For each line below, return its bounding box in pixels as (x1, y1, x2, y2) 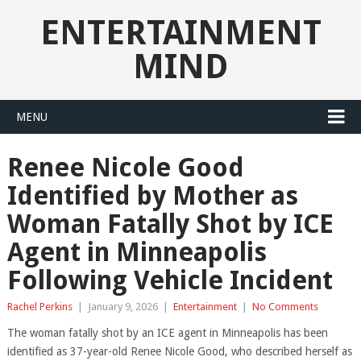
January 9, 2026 (87, 301, 158, 313)
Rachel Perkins (6, 301, 73, 313)
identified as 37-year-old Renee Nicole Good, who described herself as (6, 345, 352, 358)
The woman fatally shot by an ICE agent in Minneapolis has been (6, 326, 328, 339)
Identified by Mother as (6, 180, 298, 211)
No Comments (251, 301, 318, 313)
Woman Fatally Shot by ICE (6, 209, 334, 239)
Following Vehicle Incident (6, 265, 333, 296)
